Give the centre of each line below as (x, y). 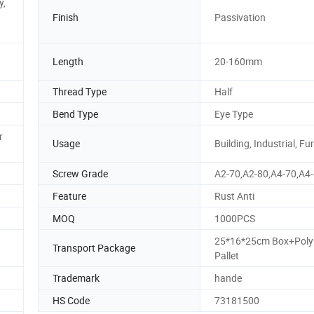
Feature (69, 196)
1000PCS (235, 218)
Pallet (227, 255)
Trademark (76, 278)
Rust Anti (234, 196)
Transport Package (94, 248)
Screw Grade (80, 173)
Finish (66, 17)
